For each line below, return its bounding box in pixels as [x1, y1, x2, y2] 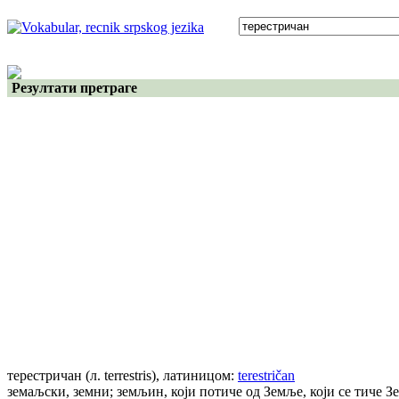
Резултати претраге [8, 80, 137, 95]
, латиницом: [156, 368, 238, 383]
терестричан [7, 368, 82, 383]
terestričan [238, 368, 295, 383]
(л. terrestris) [85, 368, 156, 383]
